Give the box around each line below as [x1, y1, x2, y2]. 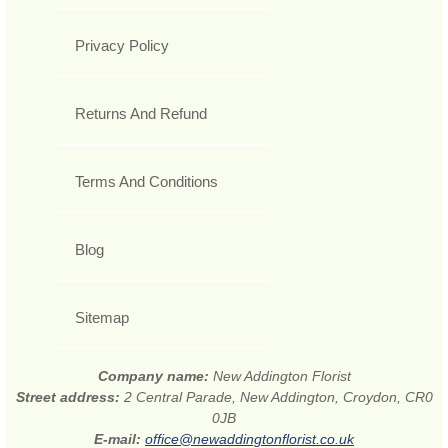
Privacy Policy [75, 36, 169, 54]
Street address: [15, 388, 124, 405]
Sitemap [75, 308, 129, 326]
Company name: [97, 367, 213, 384]
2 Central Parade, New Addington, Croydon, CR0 [123, 388, 433, 405]
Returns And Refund [75, 104, 207, 122]
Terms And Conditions [75, 172, 218, 190]
